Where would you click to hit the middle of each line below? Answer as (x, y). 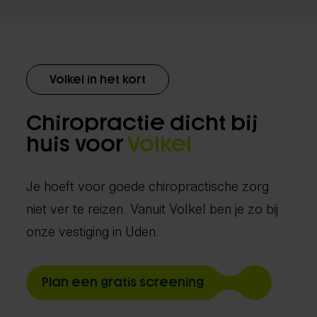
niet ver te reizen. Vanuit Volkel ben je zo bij (152, 207)
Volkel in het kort (98, 80)
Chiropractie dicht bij (143, 123)
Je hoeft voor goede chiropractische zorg (148, 184)
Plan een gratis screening (123, 282)
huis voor (77, 144)
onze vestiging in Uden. (93, 230)
